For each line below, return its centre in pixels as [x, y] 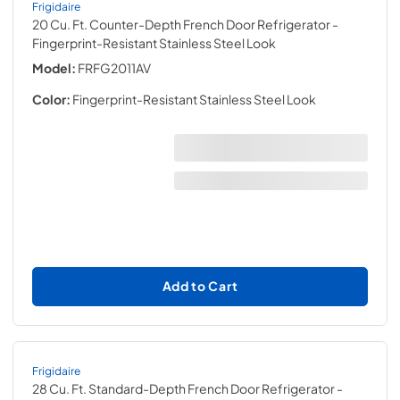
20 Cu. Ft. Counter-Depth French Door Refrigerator [181, 24]
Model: [54, 67]
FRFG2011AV [114, 67]
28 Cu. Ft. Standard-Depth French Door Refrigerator [183, 388]
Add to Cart [200, 286]
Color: [51, 99]
